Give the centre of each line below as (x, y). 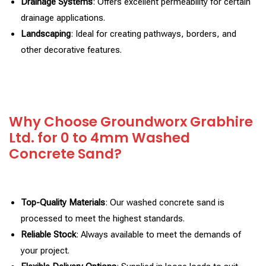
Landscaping (46, 34)
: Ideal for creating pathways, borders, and (153, 34)
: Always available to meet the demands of (159, 234)
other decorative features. (71, 50)
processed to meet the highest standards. (103, 218)
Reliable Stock (48, 234)
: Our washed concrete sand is (165, 202)
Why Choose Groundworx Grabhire (131, 121)
